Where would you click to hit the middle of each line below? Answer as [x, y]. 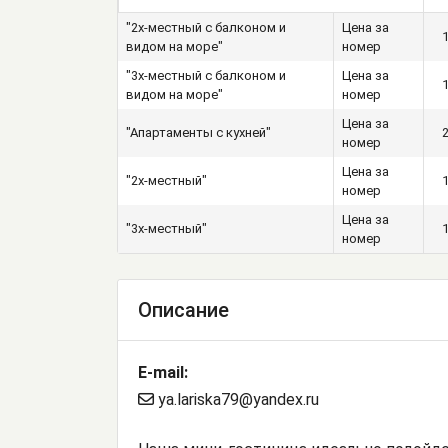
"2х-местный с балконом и [206, 28]
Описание [183, 310]
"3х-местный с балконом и [206, 76]
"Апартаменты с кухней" [198, 133]
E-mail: [163, 373]
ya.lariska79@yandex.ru [236, 400]
